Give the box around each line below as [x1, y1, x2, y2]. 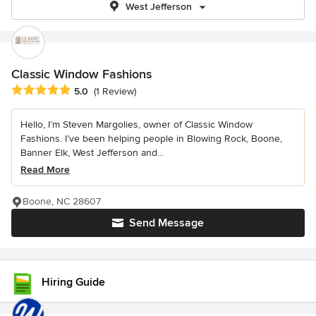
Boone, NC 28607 [23, 195, 101, 208]
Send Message [129, 216, 204, 231]
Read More [20, 164, 70, 176]
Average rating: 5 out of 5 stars [11, 83, 162, 98]
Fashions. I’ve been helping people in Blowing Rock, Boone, [20, 133, 282, 145]
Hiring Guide [42, 275, 105, 289]
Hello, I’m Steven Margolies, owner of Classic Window [20, 119, 253, 131]
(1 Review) [94, 85, 136, 98]
